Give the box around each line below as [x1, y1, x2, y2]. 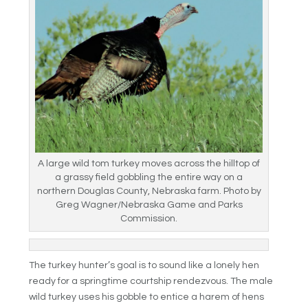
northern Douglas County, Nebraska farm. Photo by [36, 186, 261, 197]
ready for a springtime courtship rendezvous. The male [29, 276, 274, 287]
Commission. [120, 214, 178, 224]
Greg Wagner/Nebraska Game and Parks [55, 200, 243, 210]
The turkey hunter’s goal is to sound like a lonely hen [29, 261, 260, 271]
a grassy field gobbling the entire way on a [55, 173, 243, 183]
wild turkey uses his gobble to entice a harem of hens [29, 292, 265, 302]
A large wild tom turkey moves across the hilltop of [38, 159, 261, 169]
